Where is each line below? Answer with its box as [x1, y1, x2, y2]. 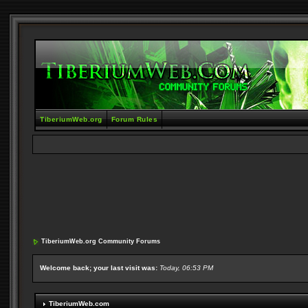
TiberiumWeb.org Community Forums [41, 238, 161, 245]
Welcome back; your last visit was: [40, 264, 160, 272]
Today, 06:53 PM [159, 264, 214, 272]
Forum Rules [111, 115, 158, 123]
